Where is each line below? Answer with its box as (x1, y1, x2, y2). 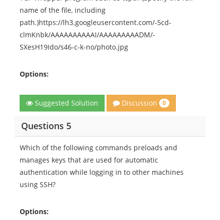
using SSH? (20, 179, 55, 189)
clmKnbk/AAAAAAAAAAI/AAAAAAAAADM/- (20, 29, 155, 39)
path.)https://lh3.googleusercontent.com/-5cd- (20, 17, 171, 27)
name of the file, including (20, 5, 106, 15)
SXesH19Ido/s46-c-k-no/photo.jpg (20, 42, 128, 52)
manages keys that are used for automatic (20, 155, 158, 165)
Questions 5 (21, 120, 71, 132)
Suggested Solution (33, 98, 98, 108)
